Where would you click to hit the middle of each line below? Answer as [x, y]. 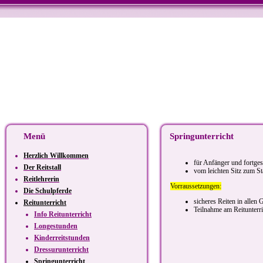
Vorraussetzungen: [196, 186]
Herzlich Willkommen [56, 156]
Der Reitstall [42, 167]
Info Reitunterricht [63, 214]
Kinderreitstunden [62, 238]
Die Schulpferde [48, 191]
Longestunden [56, 226]
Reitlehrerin [41, 179]
